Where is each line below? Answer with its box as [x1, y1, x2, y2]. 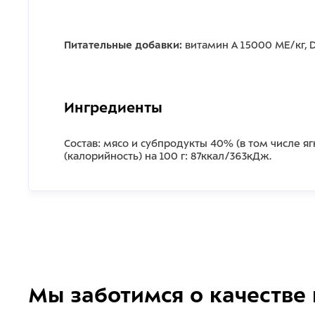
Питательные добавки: [64, 39, 182, 51]
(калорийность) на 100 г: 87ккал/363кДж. [64, 150, 271, 162]
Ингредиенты [64, 100, 162, 115]
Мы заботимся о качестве [28, 284, 306, 307]
